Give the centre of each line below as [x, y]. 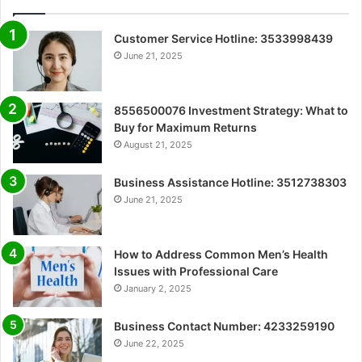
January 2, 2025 [158, 289]
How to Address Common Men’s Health [221, 255]
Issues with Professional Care [196, 271]
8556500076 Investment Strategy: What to [231, 111]
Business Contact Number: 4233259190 [224, 326]
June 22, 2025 [154, 344]
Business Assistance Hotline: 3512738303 [230, 183]
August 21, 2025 [158, 145]
